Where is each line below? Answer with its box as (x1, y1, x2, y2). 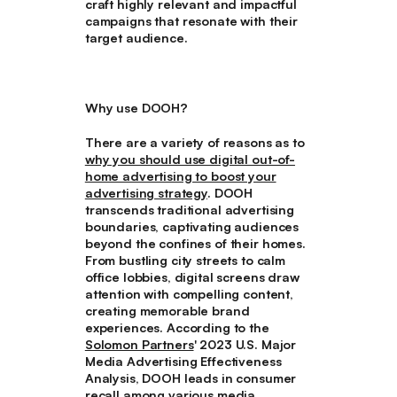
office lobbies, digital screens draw (84, 269, 300, 285)
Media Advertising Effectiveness (84, 354, 282, 370)
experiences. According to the (84, 320, 269, 336)
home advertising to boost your (84, 168, 276, 184)
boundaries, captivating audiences (84, 219, 300, 235)
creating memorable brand (84, 303, 250, 319)
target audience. (84, 29, 188, 45)
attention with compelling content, (84, 286, 293, 302)
